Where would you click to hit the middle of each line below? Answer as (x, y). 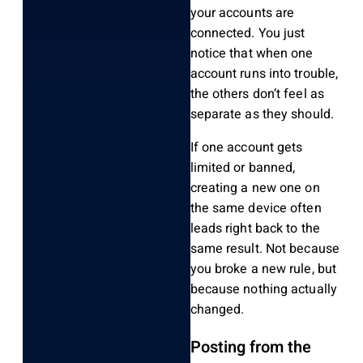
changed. (217, 310)
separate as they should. (262, 115)
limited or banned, (243, 168)
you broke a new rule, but (263, 269)
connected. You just (248, 34)
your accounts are (242, 13)
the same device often (256, 209)
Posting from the (250, 348)
